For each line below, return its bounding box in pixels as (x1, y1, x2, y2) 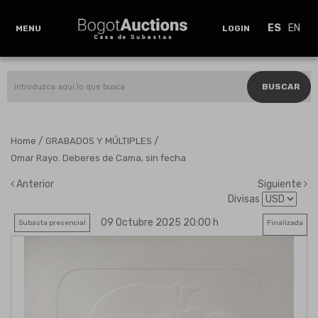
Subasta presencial (18, 219, 86, 227)
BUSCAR (262, 82, 300, 92)
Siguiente (258, 178, 304, 190)
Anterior (14, 178, 54, 190)
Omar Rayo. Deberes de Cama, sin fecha (11, 153, 186, 163)
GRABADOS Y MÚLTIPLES (45, 136, 152, 146)
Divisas (228, 193, 262, 205)
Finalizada (267, 219, 303, 227)
